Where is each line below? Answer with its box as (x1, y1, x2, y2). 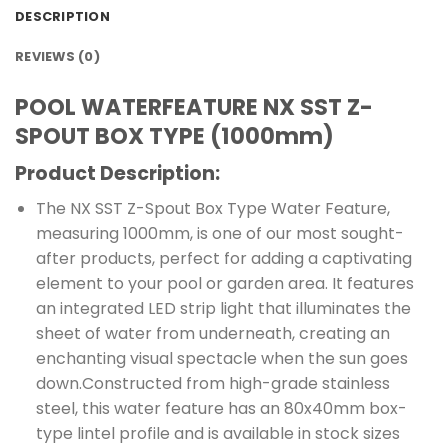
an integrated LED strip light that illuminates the (35, 297, 411, 320)
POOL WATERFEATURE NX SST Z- (15, 91, 373, 124)
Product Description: (15, 160, 220, 188)
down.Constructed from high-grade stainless (35, 372, 390, 395)
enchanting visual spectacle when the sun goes (35, 347, 408, 370)
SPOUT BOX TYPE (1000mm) (15, 120, 334, 153)
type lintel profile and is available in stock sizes (35, 422, 400, 445)
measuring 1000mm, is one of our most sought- (35, 222, 404, 245)
